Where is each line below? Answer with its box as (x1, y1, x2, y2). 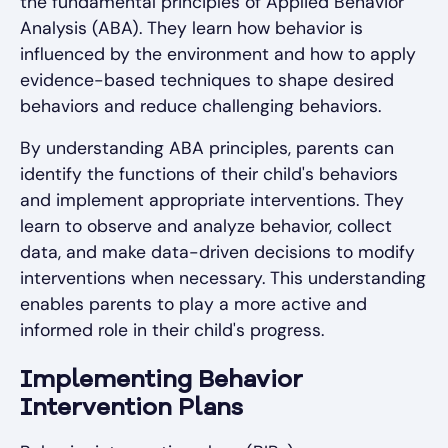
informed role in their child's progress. (20, 319, 324, 342)
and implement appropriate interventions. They (20, 189, 404, 212)
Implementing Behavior (20, 369, 303, 394)
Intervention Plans (20, 397, 243, 422)
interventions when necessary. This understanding (20, 267, 426, 290)
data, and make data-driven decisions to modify (20, 241, 415, 264)
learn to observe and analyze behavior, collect (20, 215, 392, 238)
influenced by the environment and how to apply (20, 43, 416, 66)
